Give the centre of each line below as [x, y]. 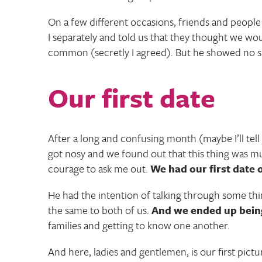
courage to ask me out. [99, 169]
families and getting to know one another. [139, 225]
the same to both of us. [100, 210]
